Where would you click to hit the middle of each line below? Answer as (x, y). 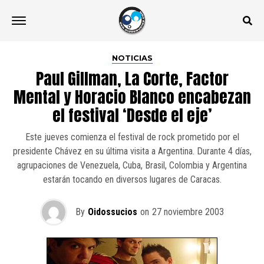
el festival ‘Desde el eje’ (132, 115)
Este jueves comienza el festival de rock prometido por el (132, 137)
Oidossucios (113, 212)
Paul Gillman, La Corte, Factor (132, 79)
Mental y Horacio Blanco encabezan (132, 97)
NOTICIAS (132, 58)
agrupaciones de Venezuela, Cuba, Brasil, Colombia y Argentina (132, 165)
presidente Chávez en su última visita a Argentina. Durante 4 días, (132, 151)
